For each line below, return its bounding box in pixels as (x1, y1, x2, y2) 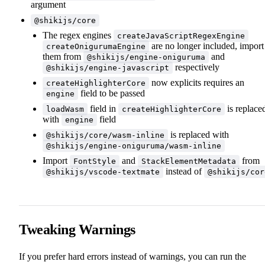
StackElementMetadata (141, 156, 236, 166)
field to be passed (78, 88, 145, 98)
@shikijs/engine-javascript (46, 63, 169, 72)
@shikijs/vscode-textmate (46, 167, 160, 176)
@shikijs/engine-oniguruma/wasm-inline (46, 141, 221, 150)
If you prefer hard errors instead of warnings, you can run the (19, 251, 246, 261)
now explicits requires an (149, 77, 244, 88)
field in (88, 103, 118, 114)
